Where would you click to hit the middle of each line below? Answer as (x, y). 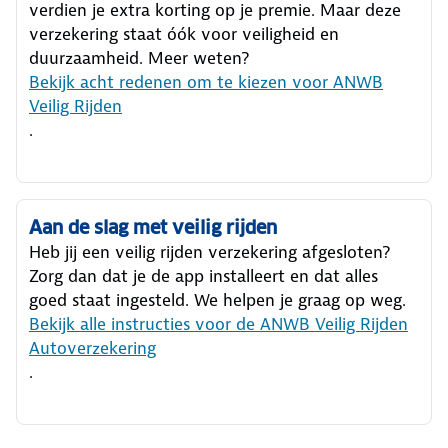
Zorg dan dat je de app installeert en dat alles (203, 275)
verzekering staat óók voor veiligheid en (184, 33)
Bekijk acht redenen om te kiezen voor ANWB (206, 81)
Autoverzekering (92, 347)
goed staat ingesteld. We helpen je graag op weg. (217, 299)
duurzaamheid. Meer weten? (139, 57)
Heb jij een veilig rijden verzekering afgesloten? (209, 251)
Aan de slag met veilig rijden (153, 227)
